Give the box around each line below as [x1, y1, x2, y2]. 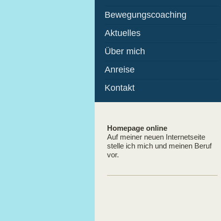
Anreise [105, 65, 135, 74]
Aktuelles [105, 28, 141, 38]
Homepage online [107, 124, 167, 133]
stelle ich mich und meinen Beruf [107, 142, 212, 150]
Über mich [105, 46, 145, 56]
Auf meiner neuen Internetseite [107, 133, 205, 142]
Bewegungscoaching [105, 10, 186, 20]
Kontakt [105, 83, 135, 93]
